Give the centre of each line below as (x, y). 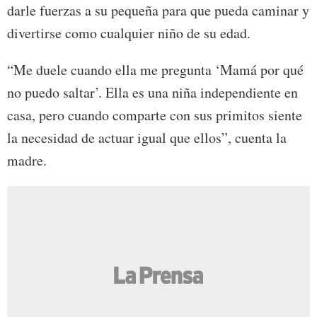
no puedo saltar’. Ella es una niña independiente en (152, 92)
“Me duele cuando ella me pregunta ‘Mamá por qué (155, 69)
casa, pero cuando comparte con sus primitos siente (155, 115)
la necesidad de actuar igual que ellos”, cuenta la (147, 137)
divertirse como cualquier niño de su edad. (129, 33)
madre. (27, 160)
